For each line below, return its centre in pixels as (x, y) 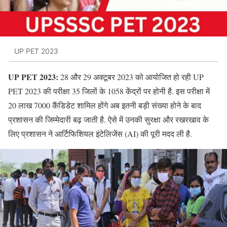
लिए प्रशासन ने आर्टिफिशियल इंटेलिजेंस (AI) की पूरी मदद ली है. (100, 134)
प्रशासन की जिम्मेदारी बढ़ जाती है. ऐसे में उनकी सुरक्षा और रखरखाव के (108, 120)
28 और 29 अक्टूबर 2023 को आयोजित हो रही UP (131, 77)
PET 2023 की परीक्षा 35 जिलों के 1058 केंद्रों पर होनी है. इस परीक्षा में (109, 91)
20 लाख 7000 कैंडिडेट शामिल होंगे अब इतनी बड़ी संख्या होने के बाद (105, 105)
